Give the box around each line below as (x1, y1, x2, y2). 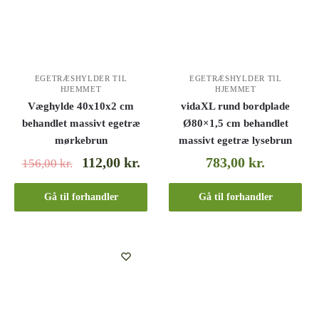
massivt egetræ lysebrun (179, 135, 293, 147)
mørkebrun (54, 135, 108, 147)
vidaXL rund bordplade (181, 100, 291, 113)
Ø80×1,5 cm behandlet (182, 117, 288, 130)
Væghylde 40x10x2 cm (28, 100, 135, 113)
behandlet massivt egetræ (21, 117, 140, 130)
